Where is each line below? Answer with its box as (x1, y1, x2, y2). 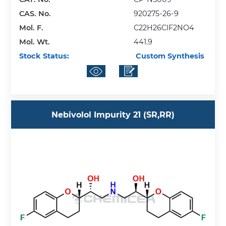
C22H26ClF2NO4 (134, 23, 195, 32)
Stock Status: (19, 51, 70, 61)
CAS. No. (19, 9, 51, 18)
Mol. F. (19, 23, 44, 32)
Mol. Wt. (19, 37, 50, 46)
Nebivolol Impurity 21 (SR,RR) (51, 109, 175, 120)
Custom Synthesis (134, 51, 205, 61)
